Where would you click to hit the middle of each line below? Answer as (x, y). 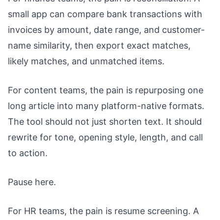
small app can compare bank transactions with (105, 14)
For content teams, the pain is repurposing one (106, 90)
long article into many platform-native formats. (106, 106)
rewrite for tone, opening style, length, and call (105, 137)
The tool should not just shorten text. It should (105, 121)
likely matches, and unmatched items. (86, 61)
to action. (28, 153)
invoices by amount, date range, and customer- (106, 29)
